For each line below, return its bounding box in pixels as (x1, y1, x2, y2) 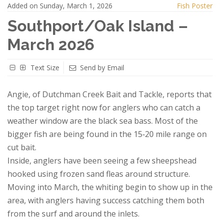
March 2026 (7, 35, 94, 54)
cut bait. (7, 142, 36, 153)
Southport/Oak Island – (7, 17, 188, 35)
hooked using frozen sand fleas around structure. (7, 168, 190, 179)
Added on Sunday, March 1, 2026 (7, 1, 112, 10)
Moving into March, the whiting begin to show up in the (7, 182, 213, 192)
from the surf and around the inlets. (7, 208, 139, 219)
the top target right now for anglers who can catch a (7, 102, 200, 113)
